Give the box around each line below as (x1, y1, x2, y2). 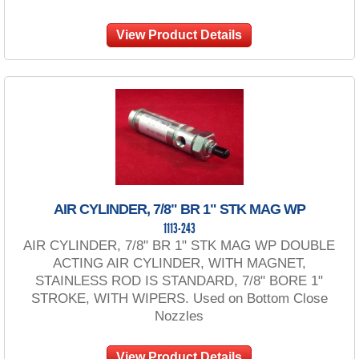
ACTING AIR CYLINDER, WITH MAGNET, (52, 255, 306, 271)
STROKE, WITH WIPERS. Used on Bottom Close (30, 290, 328, 306)
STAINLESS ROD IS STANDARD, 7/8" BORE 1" (35, 272, 324, 288)
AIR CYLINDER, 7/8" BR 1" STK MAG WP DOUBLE (23, 237, 336, 253)
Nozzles (155, 308, 204, 324)
